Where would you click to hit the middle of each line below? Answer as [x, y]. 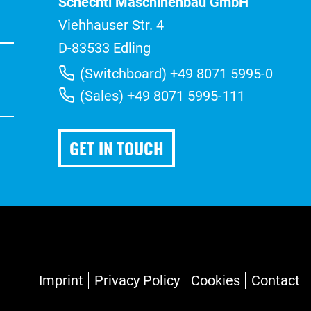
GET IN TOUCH [116, 148]
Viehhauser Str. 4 [111, 25]
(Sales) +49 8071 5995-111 [161, 95]
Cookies [216, 280]
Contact [276, 280]
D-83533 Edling [104, 48]
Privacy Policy [137, 280]
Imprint [61, 280]
